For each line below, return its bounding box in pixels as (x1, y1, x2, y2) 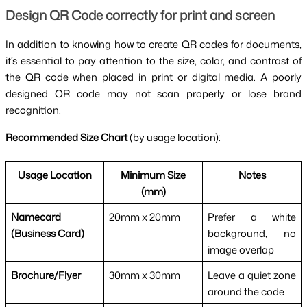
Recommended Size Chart (5, 130, 127, 145)
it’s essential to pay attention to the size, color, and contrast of (5, 53, 302, 68)
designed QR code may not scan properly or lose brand (5, 86, 302, 101)
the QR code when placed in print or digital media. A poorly (5, 69, 302, 84)
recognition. (5, 102, 61, 117)
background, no (207, 225, 297, 241)
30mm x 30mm (108, 267, 180, 282)
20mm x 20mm (108, 209, 180, 224)
